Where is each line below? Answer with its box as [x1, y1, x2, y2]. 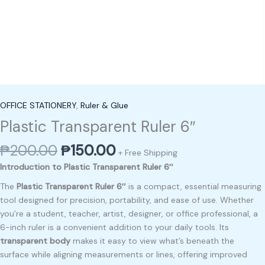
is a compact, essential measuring [126, 180, 261, 192]
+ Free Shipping [118, 147, 177, 159]
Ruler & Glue [80, 100, 128, 111]
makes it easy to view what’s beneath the [70, 235, 234, 246]
